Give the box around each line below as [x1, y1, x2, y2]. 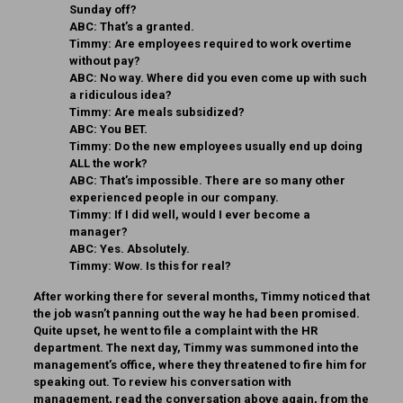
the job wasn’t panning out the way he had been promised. [32, 307, 360, 321]
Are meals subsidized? [111, 105, 245, 120]
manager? [68, 225, 128, 239]
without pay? [68, 54, 140, 68]
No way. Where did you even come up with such [96, 71, 367, 85]
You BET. [96, 122, 148, 137]
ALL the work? [68, 157, 148, 171]
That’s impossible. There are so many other [99, 174, 345, 188]
